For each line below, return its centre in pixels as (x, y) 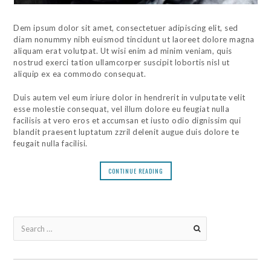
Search (26, 221)
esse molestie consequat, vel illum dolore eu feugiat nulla (122, 109)
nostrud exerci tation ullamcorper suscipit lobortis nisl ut (122, 62)
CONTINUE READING (135, 171)
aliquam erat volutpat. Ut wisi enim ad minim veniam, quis (123, 51)
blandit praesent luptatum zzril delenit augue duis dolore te (126, 132)
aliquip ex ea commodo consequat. (80, 74)
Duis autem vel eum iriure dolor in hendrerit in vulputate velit (129, 97)
